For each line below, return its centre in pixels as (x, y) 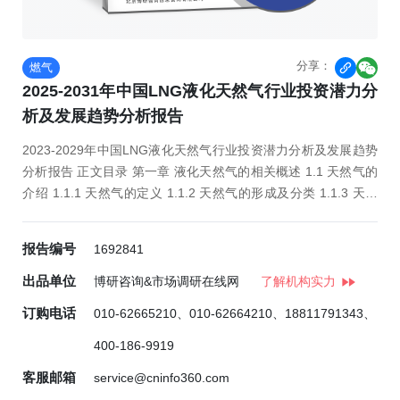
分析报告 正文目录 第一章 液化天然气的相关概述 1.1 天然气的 (200, 171)
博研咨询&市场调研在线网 (167, 281)
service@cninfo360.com (162, 378)
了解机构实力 (298, 281)
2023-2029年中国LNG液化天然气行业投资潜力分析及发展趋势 (200, 150)
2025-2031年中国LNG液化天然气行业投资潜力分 (200, 91)
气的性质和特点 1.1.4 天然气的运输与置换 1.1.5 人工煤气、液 (200, 214)
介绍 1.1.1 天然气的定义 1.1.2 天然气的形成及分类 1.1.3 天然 (200, 193)
